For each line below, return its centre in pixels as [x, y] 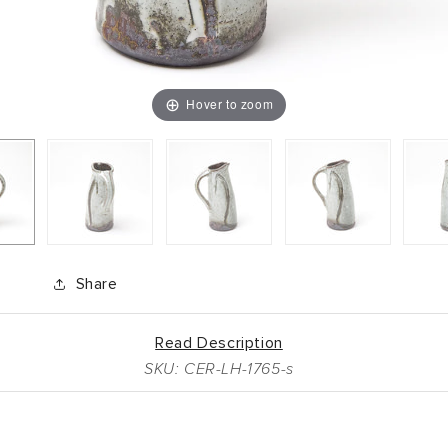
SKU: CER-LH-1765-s [219, 368]
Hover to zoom [230, 104]
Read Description [219, 342]
